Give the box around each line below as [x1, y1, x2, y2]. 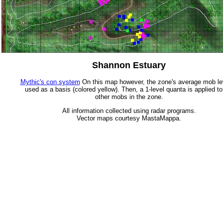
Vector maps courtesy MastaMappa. [77, 114, 181, 122]
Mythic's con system [20, 78, 80, 86]
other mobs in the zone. [95, 93, 163, 101]
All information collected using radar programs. [62, 107, 196, 114]
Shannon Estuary [92, 60, 166, 70]
